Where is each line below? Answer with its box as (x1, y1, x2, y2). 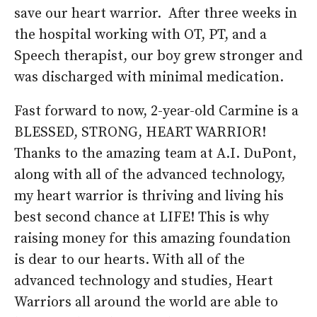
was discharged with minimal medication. (14, 69, 284, 87)
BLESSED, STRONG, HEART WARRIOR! (14, 124, 266, 142)
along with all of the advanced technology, (14, 166, 285, 185)
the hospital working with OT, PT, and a (14, 26, 267, 45)
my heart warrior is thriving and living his (14, 188, 284, 206)
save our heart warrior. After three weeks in (14, 5, 297, 23)
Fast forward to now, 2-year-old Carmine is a (14, 103, 302, 121)
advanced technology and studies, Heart (14, 272, 273, 291)
